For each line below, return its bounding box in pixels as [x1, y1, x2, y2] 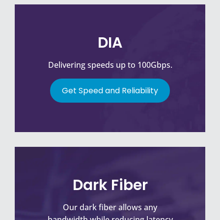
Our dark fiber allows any [63, 202, 157, 213]
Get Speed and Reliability [62, 85, 158, 97]
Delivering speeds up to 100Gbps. [48, 59, 172, 71]
